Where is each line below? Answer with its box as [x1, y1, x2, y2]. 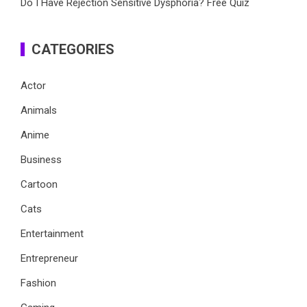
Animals [21, 103, 57, 116]
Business [21, 153, 62, 166]
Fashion [21, 276, 56, 289]
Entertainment [21, 227, 84, 240]
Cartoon [21, 177, 58, 191]
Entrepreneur [21, 251, 78, 265]
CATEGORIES [32, 40, 114, 58]
